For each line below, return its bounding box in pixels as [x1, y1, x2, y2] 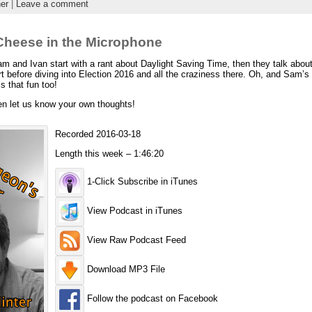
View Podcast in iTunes [84, 205, 182, 216]
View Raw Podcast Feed [84, 234, 186, 245]
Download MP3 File [84, 263, 165, 274]
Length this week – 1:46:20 [54, 148, 164, 159]
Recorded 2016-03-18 [54, 128, 141, 139]
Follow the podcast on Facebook [84, 292, 218, 304]
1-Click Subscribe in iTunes [84, 175, 198, 187]
